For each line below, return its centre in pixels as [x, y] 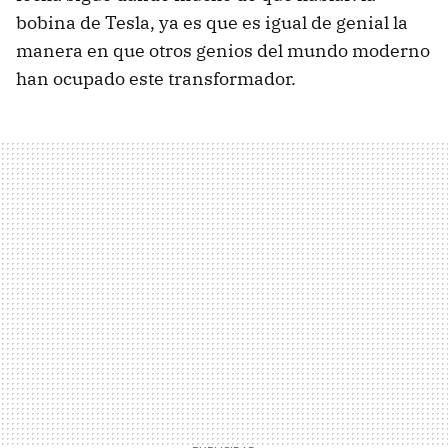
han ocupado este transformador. [156, 78]
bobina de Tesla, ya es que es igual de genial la [212, 22]
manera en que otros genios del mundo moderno [223, 50]
